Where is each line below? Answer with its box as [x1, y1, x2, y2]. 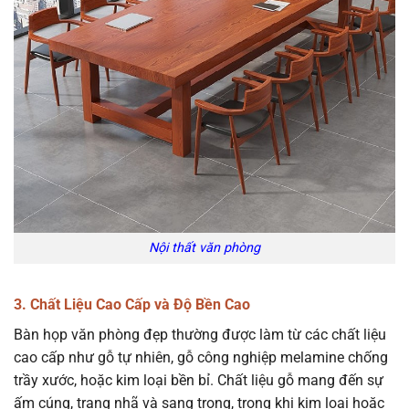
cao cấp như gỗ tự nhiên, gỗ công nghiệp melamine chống [14, 349, 388, 367]
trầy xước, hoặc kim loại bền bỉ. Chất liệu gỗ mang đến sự [14, 372, 383, 390]
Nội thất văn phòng [149, 240, 260, 257]
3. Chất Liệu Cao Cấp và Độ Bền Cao [14, 296, 250, 314]
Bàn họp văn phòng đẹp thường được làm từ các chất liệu [14, 326, 386, 344]
